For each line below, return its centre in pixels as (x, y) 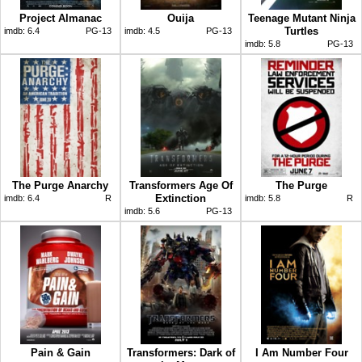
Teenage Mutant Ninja (301, 18)
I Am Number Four (301, 352)
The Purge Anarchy (60, 185)
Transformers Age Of (181, 185)
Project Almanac (60, 18)
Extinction (181, 198)
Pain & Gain (60, 352)
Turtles (301, 31)
